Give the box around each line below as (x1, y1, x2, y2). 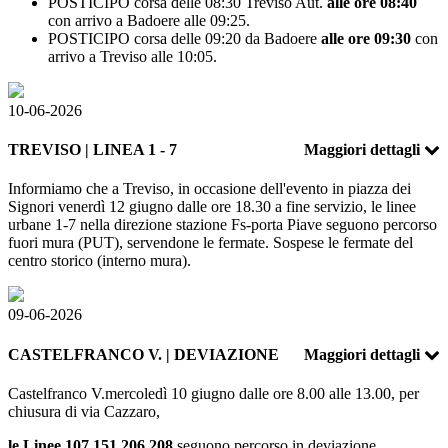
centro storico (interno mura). (8, 252, 191, 270)
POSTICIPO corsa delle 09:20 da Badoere (48, 29, 321, 47)
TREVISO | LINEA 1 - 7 (8, 141, 177, 159)
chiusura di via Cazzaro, (8, 402, 160, 420)
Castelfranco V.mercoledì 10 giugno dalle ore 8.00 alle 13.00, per (8, 384, 419, 402)
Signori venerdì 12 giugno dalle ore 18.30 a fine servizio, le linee (8, 198, 416, 216)
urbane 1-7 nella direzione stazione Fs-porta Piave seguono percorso (8, 216, 437, 234)
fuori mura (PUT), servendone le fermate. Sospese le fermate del (8, 234, 413, 252)
